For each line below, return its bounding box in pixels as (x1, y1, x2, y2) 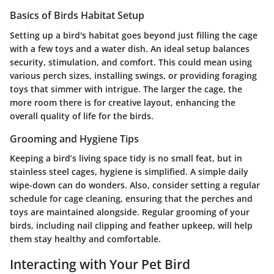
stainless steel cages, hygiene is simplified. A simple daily (10, 165, 248, 177)
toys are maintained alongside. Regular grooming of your (10, 206, 250, 218)
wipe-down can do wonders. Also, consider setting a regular (10, 179, 260, 191)
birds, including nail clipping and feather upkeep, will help (10, 219, 253, 231)
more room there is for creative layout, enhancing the (10, 96, 235, 108)
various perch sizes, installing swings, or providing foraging (10, 69, 257, 81)
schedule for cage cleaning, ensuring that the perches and (10, 192, 253, 204)
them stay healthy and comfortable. (10, 232, 161, 245)
